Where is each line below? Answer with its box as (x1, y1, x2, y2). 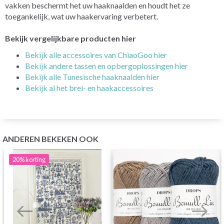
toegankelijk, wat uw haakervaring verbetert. (5, 11, 158, 21)
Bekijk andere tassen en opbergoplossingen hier (25, 60, 188, 70)
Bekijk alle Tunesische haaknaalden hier (25, 71, 159, 81)
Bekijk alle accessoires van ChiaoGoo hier (25, 49, 167, 59)
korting (25, 155, 45, 163)
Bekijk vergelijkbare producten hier (5, 33, 136, 43)
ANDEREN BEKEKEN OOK (2, 133, 98, 143)
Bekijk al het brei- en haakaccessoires (25, 82, 153, 92)
